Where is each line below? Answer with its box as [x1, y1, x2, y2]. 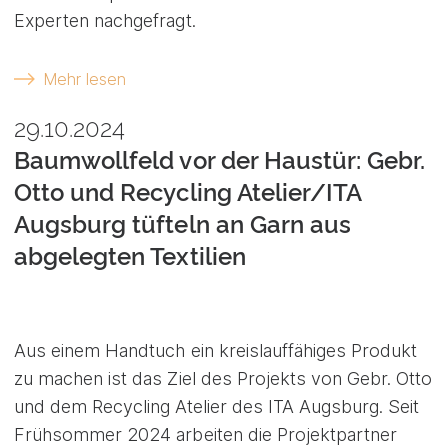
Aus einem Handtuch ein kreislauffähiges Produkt [14, 340, 418, 362]
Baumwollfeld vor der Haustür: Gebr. [14, 146, 426, 176]
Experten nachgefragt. [14, 9, 196, 31]
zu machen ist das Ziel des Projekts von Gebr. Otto [14, 368, 433, 390]
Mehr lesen [43, 68, 126, 89]
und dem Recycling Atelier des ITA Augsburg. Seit [14, 396, 420, 418]
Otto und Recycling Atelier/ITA [14, 178, 362, 208]
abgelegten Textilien [14, 242, 246, 272]
